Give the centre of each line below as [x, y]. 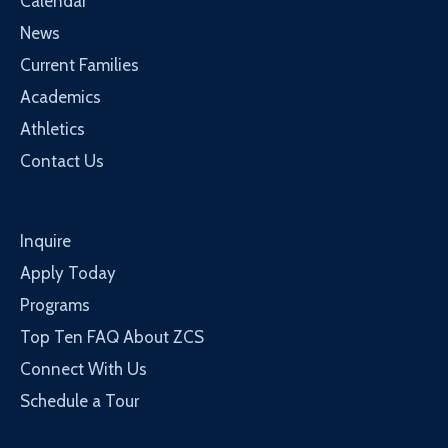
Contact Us [62, 161]
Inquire [45, 241]
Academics [60, 97]
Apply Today [68, 273]
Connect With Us [83, 369]
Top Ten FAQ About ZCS [112, 337]
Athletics [52, 129]
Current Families [79, 65]
